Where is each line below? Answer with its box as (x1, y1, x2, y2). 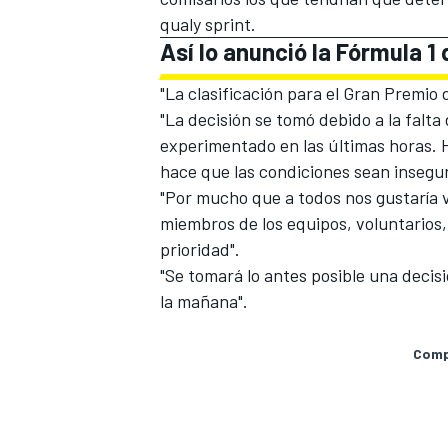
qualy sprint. (160, 13, 256, 36)
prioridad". (160, 238, 240, 261)
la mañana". (160, 290, 248, 313)
